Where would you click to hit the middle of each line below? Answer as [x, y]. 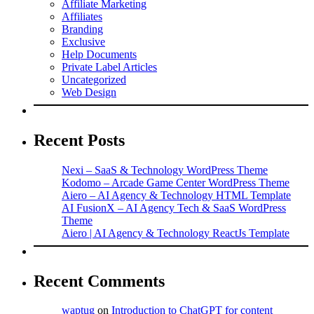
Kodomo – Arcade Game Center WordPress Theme [176, 182]
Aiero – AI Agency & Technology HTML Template [176, 195]
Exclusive [83, 41]
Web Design [89, 92]
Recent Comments [99, 281]
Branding [82, 29]
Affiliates [82, 16]
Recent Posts [79, 140]
